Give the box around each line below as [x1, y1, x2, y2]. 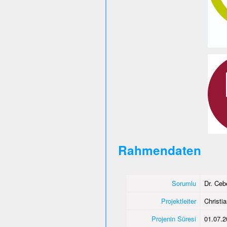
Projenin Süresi [151, 213, 196, 223]
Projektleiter [161, 196, 196, 206]
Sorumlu [171, 178, 196, 188]
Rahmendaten [118, 141, 201, 159]
